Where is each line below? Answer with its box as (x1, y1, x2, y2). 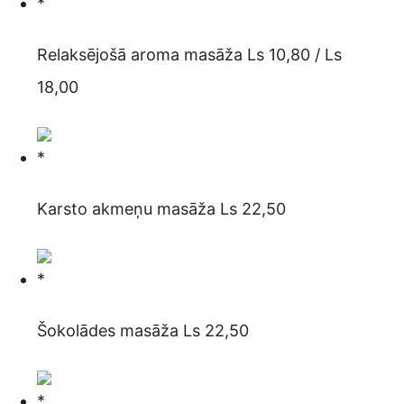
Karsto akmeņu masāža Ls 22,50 (37, 199, 286, 219)
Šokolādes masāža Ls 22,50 (37, 321, 249, 341)
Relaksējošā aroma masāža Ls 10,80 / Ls (37, 45, 342, 65)
